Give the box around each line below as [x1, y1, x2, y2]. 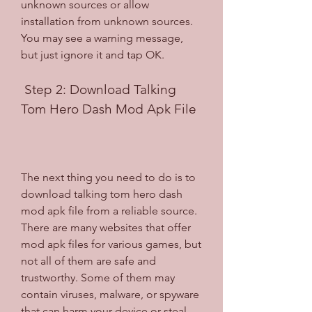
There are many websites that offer [21, 220, 191, 234]
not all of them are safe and [21, 253, 156, 267]
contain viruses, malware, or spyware [21, 287, 199, 301]
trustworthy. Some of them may [21, 270, 175, 284]
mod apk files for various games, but [21, 237, 201, 251]
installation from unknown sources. [21, 14, 193, 28]
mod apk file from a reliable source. [21, 203, 197, 217]
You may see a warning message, [21, 31, 183, 45]
